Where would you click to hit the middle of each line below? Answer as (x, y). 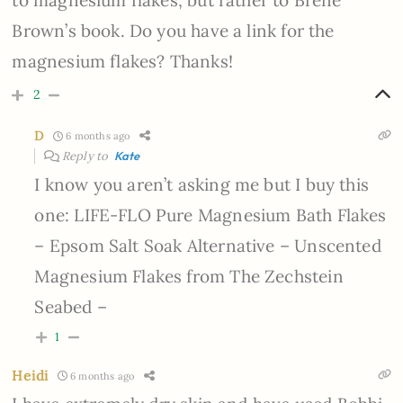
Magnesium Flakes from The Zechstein (189, 277)
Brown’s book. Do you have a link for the (173, 31)
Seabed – (71, 307)
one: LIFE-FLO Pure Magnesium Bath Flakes (210, 215)
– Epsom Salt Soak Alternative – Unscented (208, 246)
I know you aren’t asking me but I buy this (201, 185)
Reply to (86, 157)
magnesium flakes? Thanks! (122, 62)
